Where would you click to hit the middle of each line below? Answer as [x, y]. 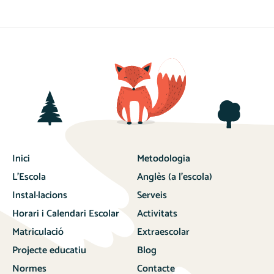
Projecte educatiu [49, 250]
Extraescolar [163, 232]
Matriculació [38, 232]
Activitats [157, 213]
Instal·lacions [40, 195]
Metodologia [164, 158]
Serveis [152, 195]
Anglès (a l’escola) [175, 177]
